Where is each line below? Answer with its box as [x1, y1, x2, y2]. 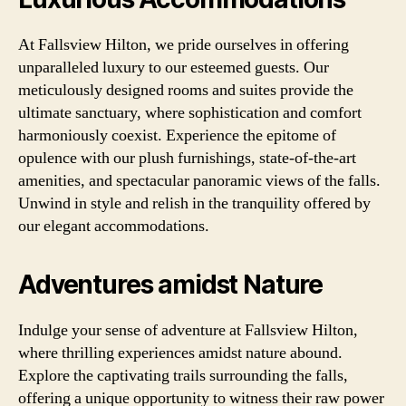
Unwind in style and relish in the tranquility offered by [18, 192, 371, 214]
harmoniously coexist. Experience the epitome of [18, 124, 336, 146]
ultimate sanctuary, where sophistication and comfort [18, 101, 362, 123]
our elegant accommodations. [18, 215, 209, 237]
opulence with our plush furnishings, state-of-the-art [18, 147, 356, 169]
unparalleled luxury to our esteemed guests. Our [18, 56, 329, 78]
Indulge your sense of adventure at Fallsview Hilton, [18, 319, 358, 341]
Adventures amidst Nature [18, 268, 324, 300]
